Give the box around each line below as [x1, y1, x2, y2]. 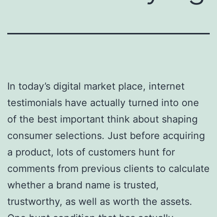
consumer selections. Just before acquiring [7, 129, 205, 141]
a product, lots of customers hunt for [7, 146, 175, 158]
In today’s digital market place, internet [7, 80, 185, 92]
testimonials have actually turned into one [7, 96, 199, 108]
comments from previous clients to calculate [7, 162, 210, 174]
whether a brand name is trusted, [7, 179, 159, 191]
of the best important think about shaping [7, 113, 198, 125]
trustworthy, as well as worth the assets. [7, 195, 192, 207]
